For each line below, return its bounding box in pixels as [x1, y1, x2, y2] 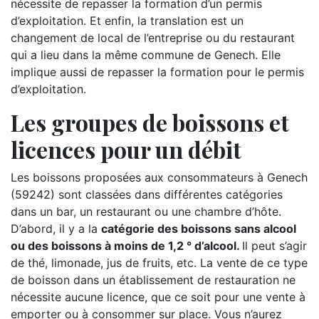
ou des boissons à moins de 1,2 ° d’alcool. [11, 239, 242, 253]
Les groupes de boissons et [11, 107, 289, 137]
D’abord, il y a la [11, 221, 101, 236]
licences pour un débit [11, 134, 241, 164]
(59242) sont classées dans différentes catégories [11, 187, 283, 202]
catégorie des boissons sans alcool [101, 221, 296, 236]
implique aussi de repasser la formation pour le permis [11, 65, 304, 79]
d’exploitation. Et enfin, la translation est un [11, 14, 244, 28]
